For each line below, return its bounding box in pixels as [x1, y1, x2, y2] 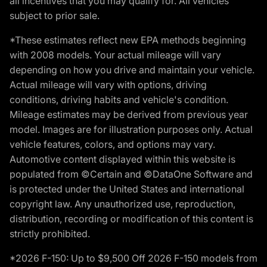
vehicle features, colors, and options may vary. [10, 138, 215, 150]
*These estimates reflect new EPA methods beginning [10, 33, 246, 46]
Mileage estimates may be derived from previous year [10, 108, 248, 120]
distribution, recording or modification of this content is [10, 212, 253, 225]
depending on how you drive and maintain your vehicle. [10, 63, 254, 76]
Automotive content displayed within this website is [10, 153, 235, 165]
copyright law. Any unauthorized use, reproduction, [10, 197, 235, 210]
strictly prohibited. [10, 227, 90, 240]
